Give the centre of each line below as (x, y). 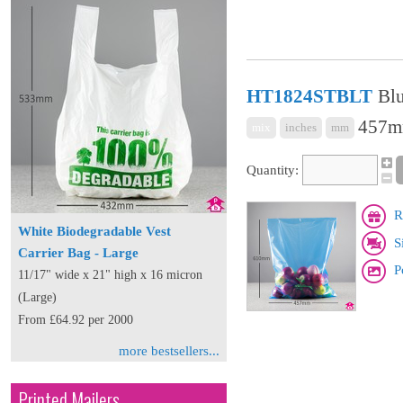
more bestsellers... (169, 351)
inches (301, 127)
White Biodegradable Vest (94, 231)
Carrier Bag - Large (78, 253)
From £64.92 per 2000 (76, 320)
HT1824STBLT (309, 96)
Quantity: (273, 170)
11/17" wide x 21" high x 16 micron (110, 275)
